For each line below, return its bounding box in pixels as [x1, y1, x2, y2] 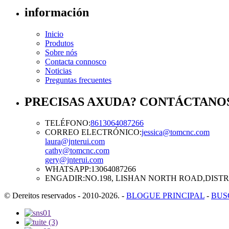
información [25, 5, 89, 19]
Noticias [45, 66, 72, 75]
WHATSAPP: [45, 165, 91, 174]
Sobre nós [45, 48, 77, 57]
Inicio [45, 29, 63, 38]
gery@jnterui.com [45, 155, 103, 165]
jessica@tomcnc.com [142, 128, 210, 137]
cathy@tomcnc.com [45, 146, 109, 155]
